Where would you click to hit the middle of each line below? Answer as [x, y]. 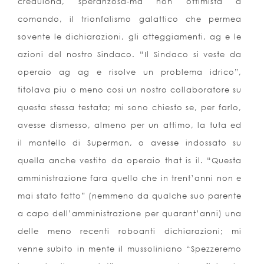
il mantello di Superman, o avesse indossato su [130, 143]
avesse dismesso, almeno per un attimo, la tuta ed [130, 125]
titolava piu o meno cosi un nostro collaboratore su [130, 90]
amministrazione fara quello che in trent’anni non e [130, 178]
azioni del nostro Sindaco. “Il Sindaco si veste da [130, 55]
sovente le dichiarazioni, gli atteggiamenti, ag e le [130, 37]
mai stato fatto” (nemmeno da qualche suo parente [130, 196]
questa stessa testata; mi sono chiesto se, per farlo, [130, 108]
